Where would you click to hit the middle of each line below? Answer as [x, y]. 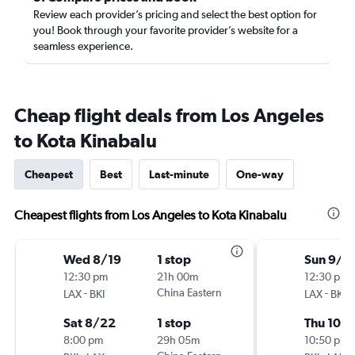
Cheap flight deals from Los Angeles [169, 115]
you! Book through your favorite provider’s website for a [166, 30]
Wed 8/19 [92, 259]
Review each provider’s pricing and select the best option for [175, 14]
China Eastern [189, 292]
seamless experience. [83, 46]
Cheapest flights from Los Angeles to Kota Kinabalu [151, 215]
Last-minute [179, 174]
